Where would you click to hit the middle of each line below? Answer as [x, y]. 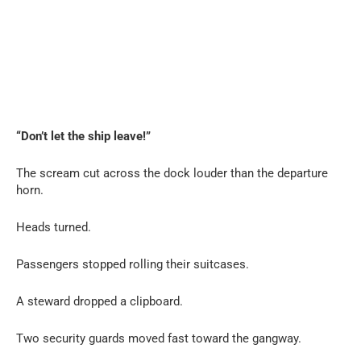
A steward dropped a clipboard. [100, 301]
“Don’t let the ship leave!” [83, 136]
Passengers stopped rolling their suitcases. [133, 264]
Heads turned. [54, 227]
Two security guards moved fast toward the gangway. [159, 338]
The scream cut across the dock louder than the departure [172, 173]
